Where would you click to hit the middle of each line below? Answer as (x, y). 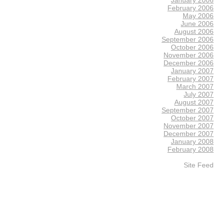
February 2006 (191, 8)
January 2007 (192, 70)
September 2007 (188, 110)
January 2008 (192, 141)
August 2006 (194, 31)
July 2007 (199, 94)
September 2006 (188, 39)
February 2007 (191, 78)
